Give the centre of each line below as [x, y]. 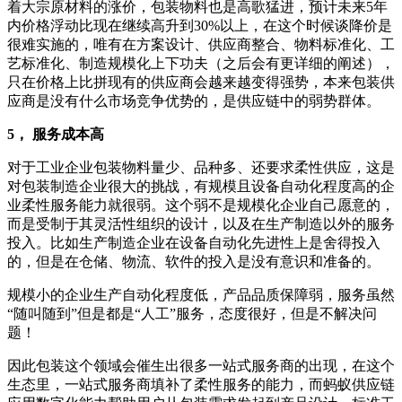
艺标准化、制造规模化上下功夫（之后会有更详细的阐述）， [201, 63]
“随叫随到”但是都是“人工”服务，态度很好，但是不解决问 [192, 313]
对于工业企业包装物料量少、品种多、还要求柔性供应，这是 [201, 167]
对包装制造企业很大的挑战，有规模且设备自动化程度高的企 [201, 186]
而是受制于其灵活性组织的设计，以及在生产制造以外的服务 [201, 223]
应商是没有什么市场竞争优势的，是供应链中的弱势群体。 [194, 100]
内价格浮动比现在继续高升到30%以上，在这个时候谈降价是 [200, 25]
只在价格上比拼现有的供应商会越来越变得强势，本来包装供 [201, 82]
